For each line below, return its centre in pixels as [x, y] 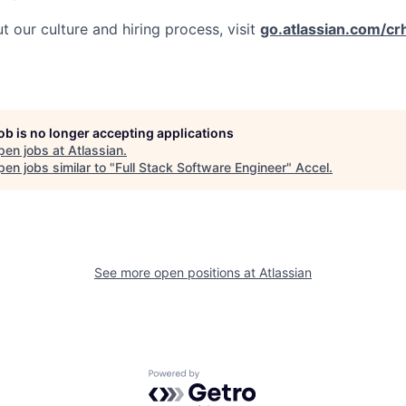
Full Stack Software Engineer [201, 168]
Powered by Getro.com [227, 378]
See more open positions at [177, 273]
